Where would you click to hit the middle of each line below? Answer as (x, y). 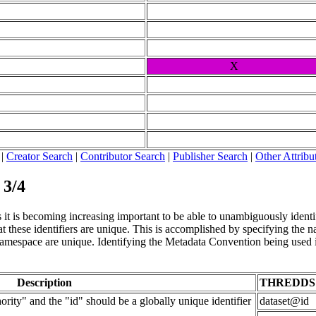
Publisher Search (210, 157)
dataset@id (284, 300)
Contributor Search (123, 157)
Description (44, 282)
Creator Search (39, 157)
